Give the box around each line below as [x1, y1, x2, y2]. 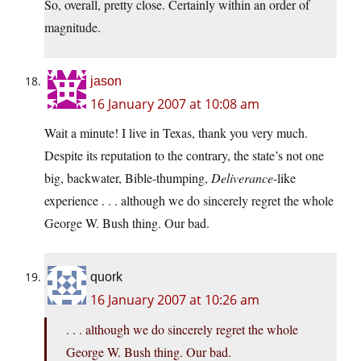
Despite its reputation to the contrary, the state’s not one [44, 147, 324, 164]
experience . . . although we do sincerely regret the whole [44, 192, 334, 210]
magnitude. [44, 19, 101, 36]
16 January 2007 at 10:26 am [90, 291, 259, 309]
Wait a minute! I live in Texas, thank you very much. [44, 124, 308, 142]
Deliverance [211, 169, 273, 187]
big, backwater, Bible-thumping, [44, 169, 211, 187]
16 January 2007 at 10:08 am [90, 95, 259, 114]
